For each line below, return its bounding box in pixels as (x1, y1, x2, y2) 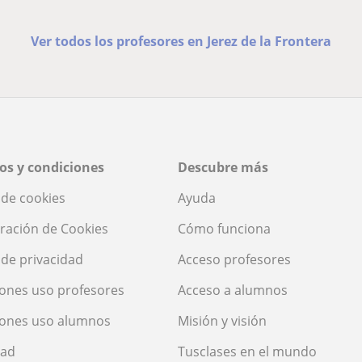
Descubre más (178, 158, 268, 176)
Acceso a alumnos (178, 280, 288, 299)
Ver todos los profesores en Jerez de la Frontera (30, 32, 331, 50)
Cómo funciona (178, 219, 271, 238)
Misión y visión (178, 311, 267, 330)
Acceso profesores (178, 250, 291, 268)
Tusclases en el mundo (178, 342, 317, 360)
